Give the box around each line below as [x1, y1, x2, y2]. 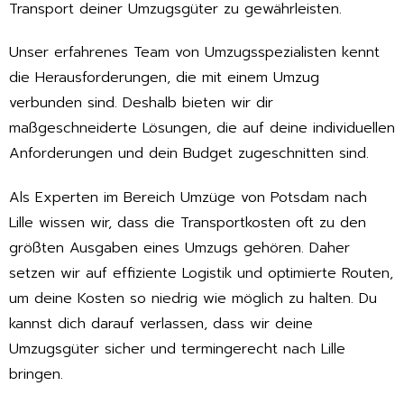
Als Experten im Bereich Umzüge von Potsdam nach [9, 187, 367, 209]
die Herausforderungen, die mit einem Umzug [9, 67, 319, 89]
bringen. [9, 363, 63, 386]
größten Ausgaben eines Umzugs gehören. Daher [9, 237, 350, 260]
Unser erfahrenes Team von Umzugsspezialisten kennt [9, 41, 380, 64]
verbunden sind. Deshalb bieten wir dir [9, 92, 273, 115]
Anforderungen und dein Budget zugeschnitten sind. [9, 142, 369, 165]
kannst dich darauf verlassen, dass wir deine [9, 313, 313, 335]
